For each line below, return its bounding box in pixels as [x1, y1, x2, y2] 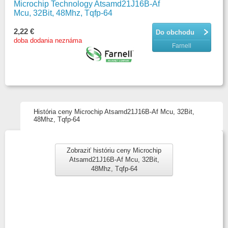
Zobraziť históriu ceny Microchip [67, 147, 161, 154]
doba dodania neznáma [14, 37, 82, 44]
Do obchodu [155, 28, 194, 36]
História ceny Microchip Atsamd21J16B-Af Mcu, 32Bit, [34, 108, 194, 116]
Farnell [172, 42, 191, 49]
